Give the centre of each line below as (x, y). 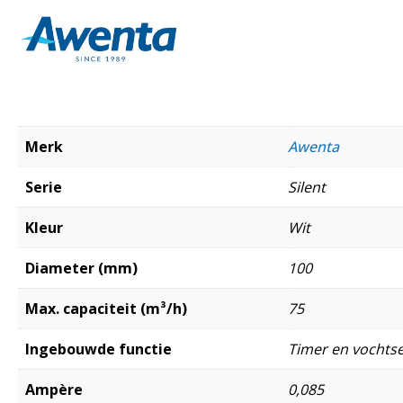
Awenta (313, 146)
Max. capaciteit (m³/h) (106, 308)
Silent (307, 187)
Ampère (54, 389)
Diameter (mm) (81, 268)
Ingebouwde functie (99, 349)
